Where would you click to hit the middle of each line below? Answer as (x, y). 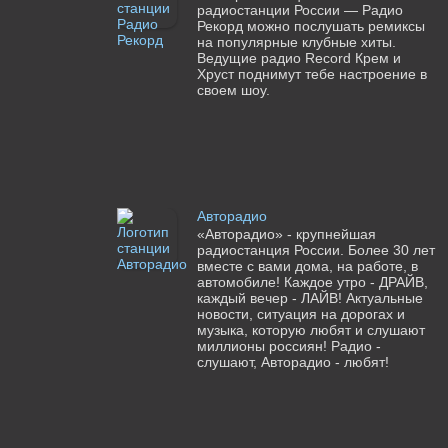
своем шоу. (233, 90)
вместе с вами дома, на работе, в (307, 266)
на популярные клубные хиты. (296, 42)
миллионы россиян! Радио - (288, 346)
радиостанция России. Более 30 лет (315, 250)
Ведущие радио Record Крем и (298, 58)
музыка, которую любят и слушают (310, 330)
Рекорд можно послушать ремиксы (310, 26)
